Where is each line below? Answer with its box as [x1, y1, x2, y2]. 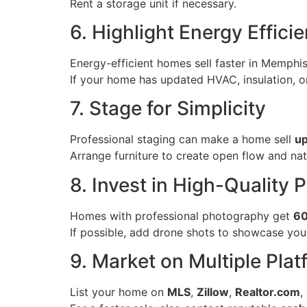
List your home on [70, 285, 167, 299]
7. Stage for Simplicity [70, 97, 266, 121]
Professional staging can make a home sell [70, 132, 295, 147]
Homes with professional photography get [70, 208, 293, 223]
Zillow [197, 285, 229, 299]
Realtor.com [235, 285, 300, 299]
